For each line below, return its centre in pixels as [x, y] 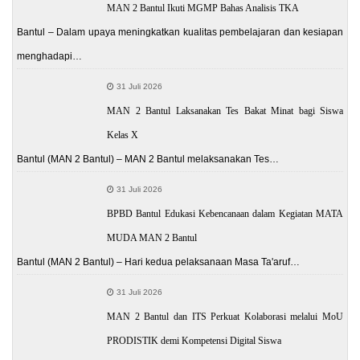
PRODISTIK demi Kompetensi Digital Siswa [194, 340]
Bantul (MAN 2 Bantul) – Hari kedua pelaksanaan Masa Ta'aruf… [158, 262]
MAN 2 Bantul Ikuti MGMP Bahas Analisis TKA [203, 8]
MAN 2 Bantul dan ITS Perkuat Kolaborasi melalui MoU [225, 316]
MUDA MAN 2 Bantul [152, 237]
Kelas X [123, 135]
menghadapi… [49, 56]
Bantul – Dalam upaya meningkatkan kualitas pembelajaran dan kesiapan [180, 32]
